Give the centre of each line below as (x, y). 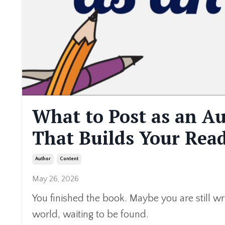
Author (43, 159)
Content (69, 159)
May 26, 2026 (55, 179)
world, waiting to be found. (90, 214)
